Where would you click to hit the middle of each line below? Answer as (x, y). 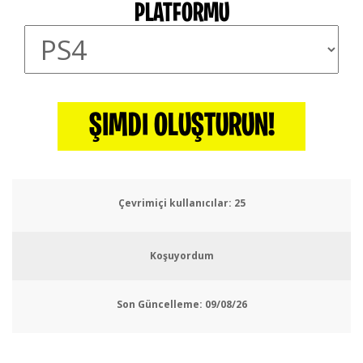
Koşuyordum (181, 256)
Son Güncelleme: (159, 304)
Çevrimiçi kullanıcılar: (175, 203)
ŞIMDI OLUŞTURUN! (181, 127)
